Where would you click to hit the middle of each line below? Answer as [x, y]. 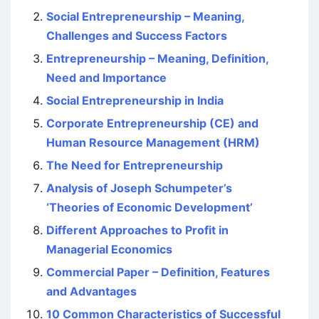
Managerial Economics [109, 250]
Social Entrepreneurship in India [135, 101]
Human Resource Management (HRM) [153, 143]
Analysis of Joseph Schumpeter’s [139, 188]
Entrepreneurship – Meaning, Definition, [157, 59]
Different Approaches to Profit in [137, 230]
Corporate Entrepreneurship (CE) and [152, 124]
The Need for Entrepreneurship [135, 166]
